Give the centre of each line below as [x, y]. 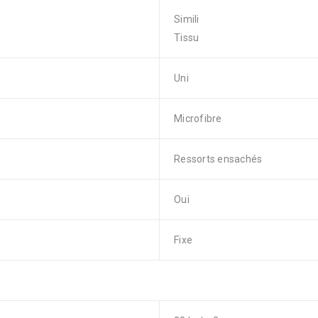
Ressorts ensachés [218, 159]
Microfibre [198, 119]
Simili [187, 19]
